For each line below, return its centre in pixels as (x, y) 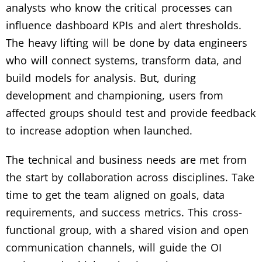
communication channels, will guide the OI (114, 247)
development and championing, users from (115, 95)
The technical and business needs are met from (126, 159)
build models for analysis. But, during (101, 77)
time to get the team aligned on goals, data (116, 194)
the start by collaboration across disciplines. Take (130, 177)
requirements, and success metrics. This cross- (124, 212)
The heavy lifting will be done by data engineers (127, 42)
